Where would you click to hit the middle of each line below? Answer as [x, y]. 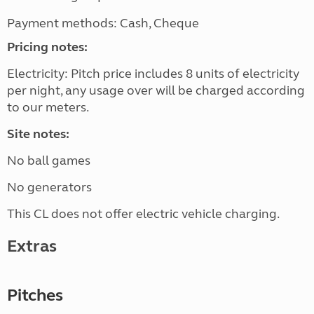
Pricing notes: [47, 47]
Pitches [35, 296]
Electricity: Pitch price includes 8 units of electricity [153, 74]
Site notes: [38, 134]
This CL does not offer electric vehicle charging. [144, 214]
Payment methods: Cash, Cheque [103, 23]
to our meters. [48, 108]
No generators [49, 187]
